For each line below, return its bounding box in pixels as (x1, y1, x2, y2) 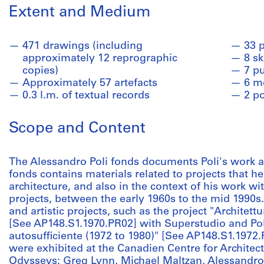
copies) (22, 65, 58, 77)
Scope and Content (9, 121, 146, 137)
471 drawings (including (22, 41, 143, 52)
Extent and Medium (9, 5, 151, 21)
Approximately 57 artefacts (22, 78, 157, 89)
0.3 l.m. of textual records (22, 90, 150, 101)
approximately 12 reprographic (22, 53, 177, 64)
